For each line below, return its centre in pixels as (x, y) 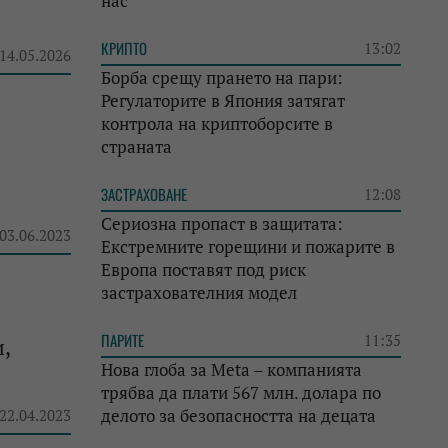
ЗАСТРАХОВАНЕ (144, 194)
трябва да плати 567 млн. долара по (241, 392)
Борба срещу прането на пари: (222, 77)
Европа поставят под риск (203, 269)
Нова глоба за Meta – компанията (231, 369)
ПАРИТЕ (122, 340)
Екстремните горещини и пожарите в (248, 246)
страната (136, 146)
